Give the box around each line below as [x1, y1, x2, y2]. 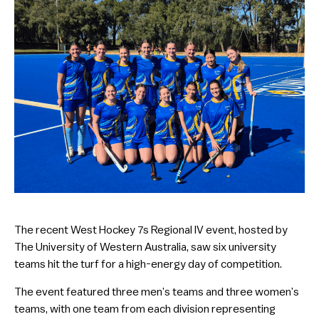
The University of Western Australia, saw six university [14, 241, 276, 253]
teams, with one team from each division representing [14, 303, 276, 315]
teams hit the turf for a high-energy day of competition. [14, 258, 282, 270]
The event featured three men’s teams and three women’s [14, 286, 299, 298]
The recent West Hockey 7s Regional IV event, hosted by [14, 224, 288, 236]
